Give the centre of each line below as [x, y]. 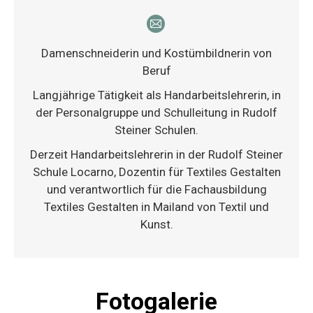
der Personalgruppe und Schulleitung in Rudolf [156, 112]
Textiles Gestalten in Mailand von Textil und [156, 206]
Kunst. [156, 224]
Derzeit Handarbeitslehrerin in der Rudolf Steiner [156, 154]
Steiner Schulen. [156, 130]
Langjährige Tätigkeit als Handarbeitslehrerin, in [156, 95]
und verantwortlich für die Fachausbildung [156, 189]
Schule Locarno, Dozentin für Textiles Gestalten [156, 172]
